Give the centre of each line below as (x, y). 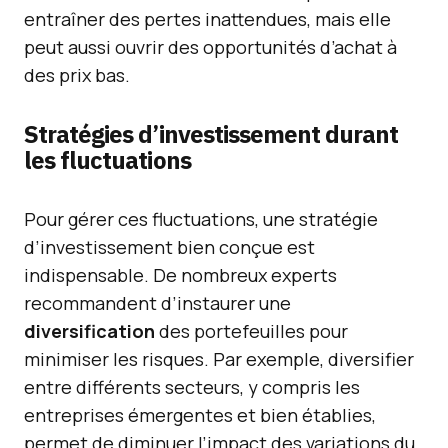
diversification (89, 331)
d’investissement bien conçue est (169, 247)
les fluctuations (107, 160)
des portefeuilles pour (251, 331)
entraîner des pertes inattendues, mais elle (207, 19)
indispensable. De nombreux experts (180, 275)
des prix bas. (77, 75)
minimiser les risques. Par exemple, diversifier (219, 359)
